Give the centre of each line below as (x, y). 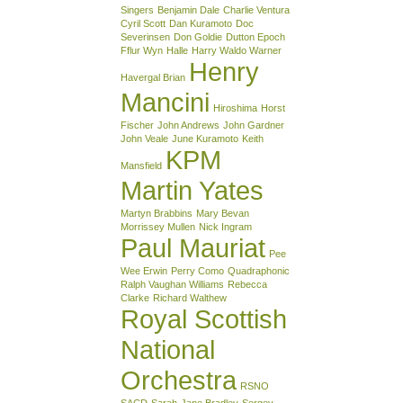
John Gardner (254, 125)
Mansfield (141, 165)
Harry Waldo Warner (237, 50)
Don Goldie (198, 36)
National (168, 349)
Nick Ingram (225, 226)
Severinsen (145, 36)
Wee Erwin (144, 270)
